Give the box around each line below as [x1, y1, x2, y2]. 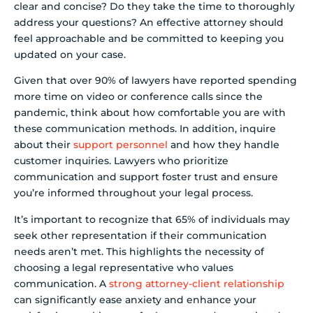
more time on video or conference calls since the [14, 90, 263, 103]
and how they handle [168, 138, 279, 152]
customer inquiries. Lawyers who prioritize [14, 154, 228, 168]
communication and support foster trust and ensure [14, 170, 278, 184]
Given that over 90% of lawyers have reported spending [14, 74, 297, 87]
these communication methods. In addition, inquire [14, 122, 276, 136]
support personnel [73, 138, 168, 152]
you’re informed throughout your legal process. [14, 187, 253, 200]
